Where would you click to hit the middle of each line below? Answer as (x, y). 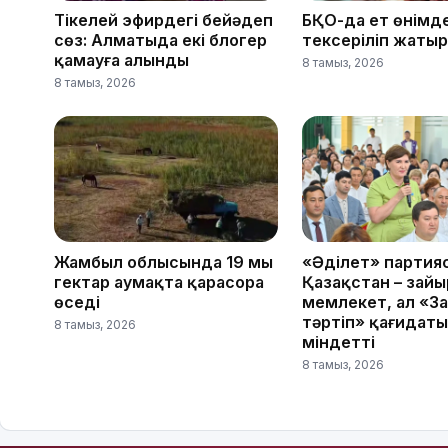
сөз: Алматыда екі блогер (160, 40)
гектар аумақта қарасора (159, 281)
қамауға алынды (121, 60)
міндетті (338, 341)
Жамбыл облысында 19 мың (163, 261)
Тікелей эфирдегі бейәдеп (163, 20)
